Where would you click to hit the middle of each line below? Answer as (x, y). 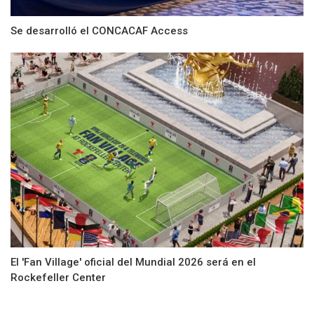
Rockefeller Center (58, 278)
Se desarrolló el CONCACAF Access (99, 30)
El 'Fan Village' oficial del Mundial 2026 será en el (133, 262)
